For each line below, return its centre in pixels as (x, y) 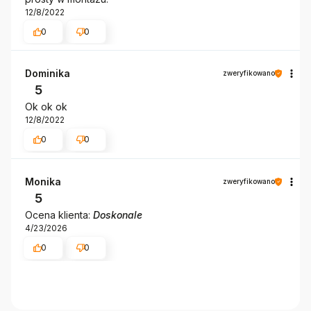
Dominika (48, 74)
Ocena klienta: (59, 215)
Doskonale (118, 215)
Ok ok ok (46, 107)
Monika (43, 182)
